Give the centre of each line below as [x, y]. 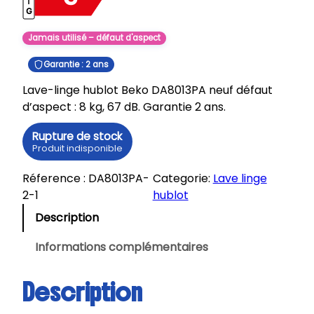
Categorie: [183, 179]
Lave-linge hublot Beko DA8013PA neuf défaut [148, 90]
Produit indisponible [77, 149]
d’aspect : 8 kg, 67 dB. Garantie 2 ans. [124, 107]
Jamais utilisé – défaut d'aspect [94, 38]
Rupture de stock [77, 137]
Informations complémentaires [122, 247]
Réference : [54, 179]
